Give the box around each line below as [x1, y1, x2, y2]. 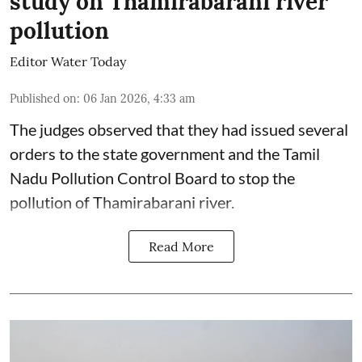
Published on [10, 90, 77, 106]
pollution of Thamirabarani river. [10, 192, 234, 212]
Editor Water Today [10, 53, 126, 69]
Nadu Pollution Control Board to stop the [10, 167, 295, 187]
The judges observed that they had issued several [10, 119, 348, 139]
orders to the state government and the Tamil [10, 143, 320, 163]
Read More [148, 238, 214, 255]
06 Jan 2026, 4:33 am [83, 90, 196, 106]
